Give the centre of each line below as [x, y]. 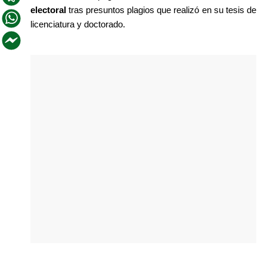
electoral [48, 10]
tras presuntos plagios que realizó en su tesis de [161, 10]
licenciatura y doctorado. [77, 24]
